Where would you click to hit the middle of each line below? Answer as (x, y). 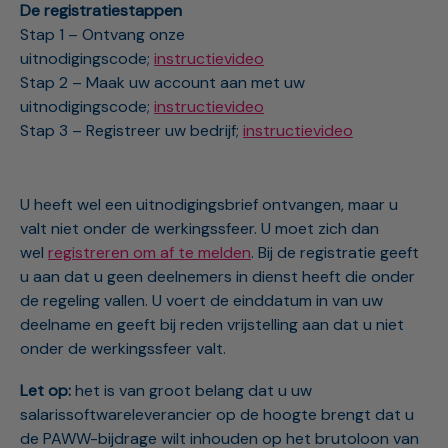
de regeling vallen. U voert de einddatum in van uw (201, 301)
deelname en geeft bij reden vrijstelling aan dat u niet (212, 325)
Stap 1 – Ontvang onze (102, 35)
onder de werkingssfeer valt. (125, 349)
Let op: (45, 390)
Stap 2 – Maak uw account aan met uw (162, 83)
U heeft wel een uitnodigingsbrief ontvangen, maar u (209, 205)
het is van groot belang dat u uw (191, 390)
